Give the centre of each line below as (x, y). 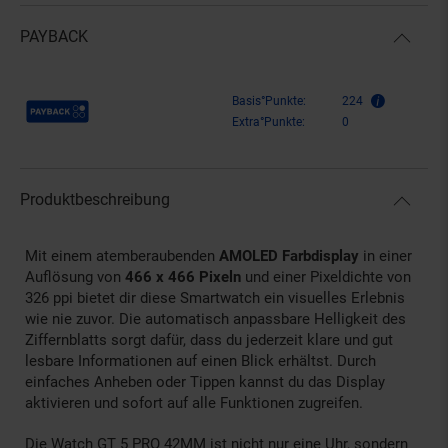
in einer (385, 255)
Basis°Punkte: (269, 100)
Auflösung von (75, 276)
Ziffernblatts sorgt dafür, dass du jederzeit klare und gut (209, 339)
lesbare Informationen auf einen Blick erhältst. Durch (200, 360)
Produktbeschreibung (95, 199)
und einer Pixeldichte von (326, 276)
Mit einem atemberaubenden (122, 255)
